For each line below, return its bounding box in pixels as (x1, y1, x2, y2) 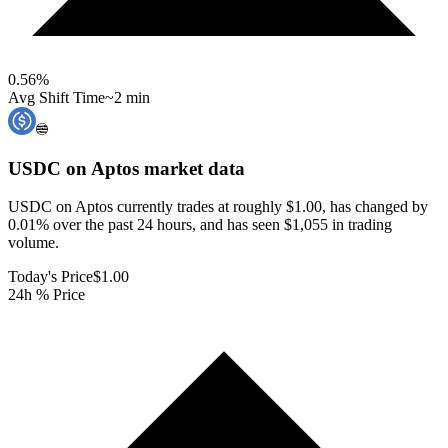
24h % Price (8, 286, 85, 304)
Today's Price (8, 268, 93, 286)
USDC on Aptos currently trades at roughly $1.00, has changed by (8, 198, 428, 216)
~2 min (105, 88, 150, 106)
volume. (8, 234, 59, 252)
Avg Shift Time (8, 88, 105, 106)
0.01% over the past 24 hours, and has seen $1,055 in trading (8, 216, 392, 234)
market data (139, 157, 245, 179)
